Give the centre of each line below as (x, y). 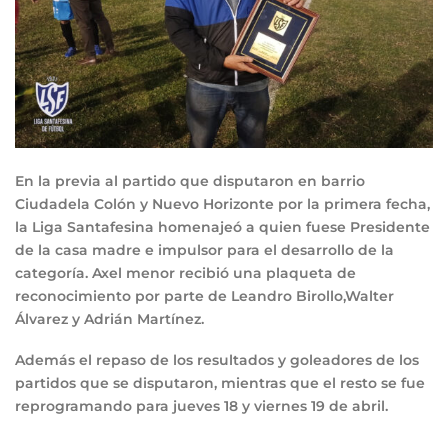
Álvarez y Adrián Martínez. (109, 318)
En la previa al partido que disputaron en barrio (190, 180)
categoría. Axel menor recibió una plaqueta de (185, 272)
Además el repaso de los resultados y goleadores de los (217, 360)
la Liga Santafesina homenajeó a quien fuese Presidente (222, 226)
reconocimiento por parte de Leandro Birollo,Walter (204, 295)
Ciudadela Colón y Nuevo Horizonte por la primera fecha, (222, 203)
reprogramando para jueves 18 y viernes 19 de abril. (201, 406)
